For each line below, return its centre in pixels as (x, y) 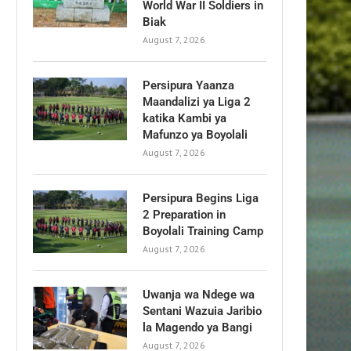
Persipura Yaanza (188, 85)
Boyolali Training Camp (203, 231)
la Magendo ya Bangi (197, 327)
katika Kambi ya (185, 118)
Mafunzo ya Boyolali (195, 134)
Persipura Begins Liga (201, 198)
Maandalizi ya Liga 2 (197, 101)
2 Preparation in (184, 214)
